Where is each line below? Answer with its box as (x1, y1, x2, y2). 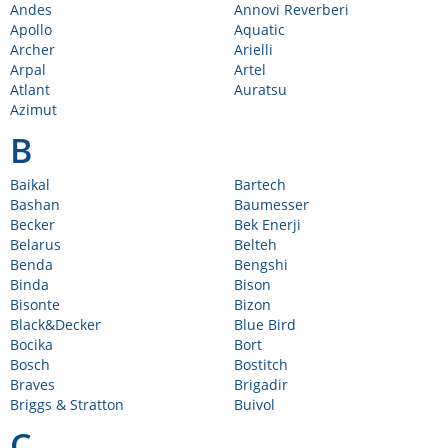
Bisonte (10, 295, 60, 314)
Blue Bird (234, 315, 296, 334)
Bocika (10, 335, 53, 354)
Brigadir (234, 375, 288, 394)
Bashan (10, 195, 60, 214)
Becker (10, 215, 55, 234)
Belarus (10, 235, 61, 254)
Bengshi (234, 255, 288, 274)
